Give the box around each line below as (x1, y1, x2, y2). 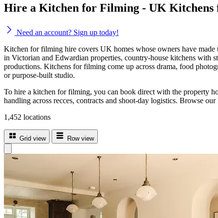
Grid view (19, 134, 46, 142)
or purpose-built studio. (4, 71, 75, 79)
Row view (67, 134, 94, 142)
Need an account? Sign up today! (15, 28, 119, 36)
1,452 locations (4, 112, 51, 121)
